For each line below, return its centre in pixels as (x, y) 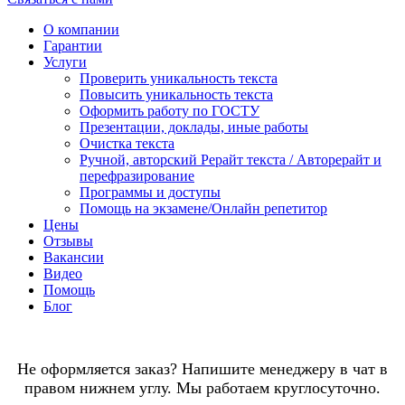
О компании (81, 30)
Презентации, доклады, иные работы (194, 127)
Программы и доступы (150, 193)
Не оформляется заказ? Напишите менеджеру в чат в (202, 369)
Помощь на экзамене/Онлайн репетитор (203, 209)
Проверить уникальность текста (179, 79)
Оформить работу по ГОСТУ (170, 111)
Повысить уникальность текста (176, 95)
